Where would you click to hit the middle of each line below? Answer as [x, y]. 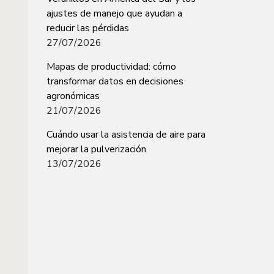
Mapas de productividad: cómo [111, 67]
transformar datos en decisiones [115, 81]
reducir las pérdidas [88, 28]
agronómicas [73, 96]
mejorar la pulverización [96, 149]
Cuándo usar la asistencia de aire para [126, 135]
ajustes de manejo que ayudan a [114, 13]
